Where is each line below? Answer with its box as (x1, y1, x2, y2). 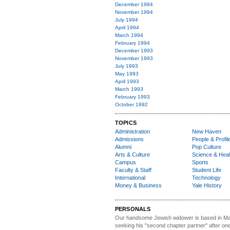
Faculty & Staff (115, 167, 151, 173)
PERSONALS (115, 206, 151, 212)
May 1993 (115, 71, 139, 76)
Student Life (192, 167, 221, 173)
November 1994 (115, 9, 153, 15)
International (115, 175, 145, 181)
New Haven (192, 128, 221, 135)
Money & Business (115, 182, 162, 188)
